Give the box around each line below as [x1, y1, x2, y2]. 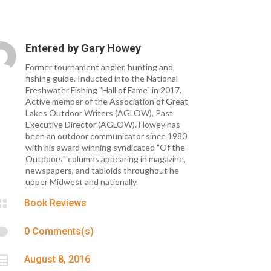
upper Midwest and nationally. [25, 177, 139, 188]
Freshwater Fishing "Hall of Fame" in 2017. [25, 85, 182, 96]
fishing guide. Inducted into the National [25, 73, 178, 84]
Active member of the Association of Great [25, 96, 189, 107]
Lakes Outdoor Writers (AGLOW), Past [25, 108, 174, 119]
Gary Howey [81, 42, 142, 55]
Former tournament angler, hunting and [25, 62, 174, 73]
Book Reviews [24, 197, 87, 209]
